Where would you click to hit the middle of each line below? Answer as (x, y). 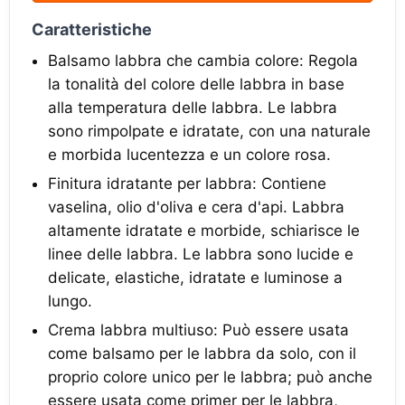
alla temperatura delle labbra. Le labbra (193, 108)
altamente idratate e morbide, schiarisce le (204, 231)
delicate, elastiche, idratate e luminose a (195, 278)
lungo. (70, 301)
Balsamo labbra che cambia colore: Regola (203, 61)
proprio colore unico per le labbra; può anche (210, 377)
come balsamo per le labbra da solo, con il (202, 353)
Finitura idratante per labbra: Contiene (187, 184)
